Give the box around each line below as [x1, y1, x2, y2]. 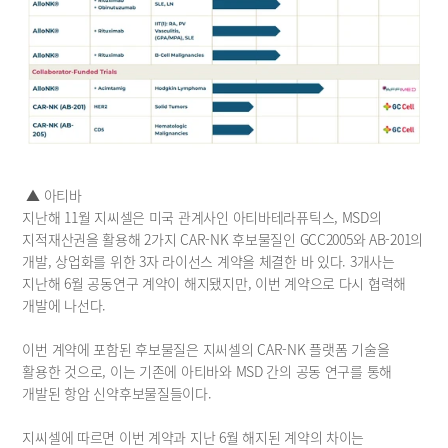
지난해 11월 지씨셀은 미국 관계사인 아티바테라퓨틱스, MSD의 [22, 207, 382, 228]
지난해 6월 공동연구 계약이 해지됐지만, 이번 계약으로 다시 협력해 [22, 273, 407, 294]
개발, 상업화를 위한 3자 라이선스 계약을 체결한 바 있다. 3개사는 [22, 251, 395, 272]
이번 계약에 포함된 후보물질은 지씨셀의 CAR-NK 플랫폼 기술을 [22, 339, 390, 360]
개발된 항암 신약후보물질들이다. [22, 383, 212, 404]
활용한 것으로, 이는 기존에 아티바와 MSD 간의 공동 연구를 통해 [22, 361, 393, 382]
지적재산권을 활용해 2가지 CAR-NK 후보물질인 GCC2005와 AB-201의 [22, 229, 424, 250]
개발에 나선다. [22, 295, 107, 316]
